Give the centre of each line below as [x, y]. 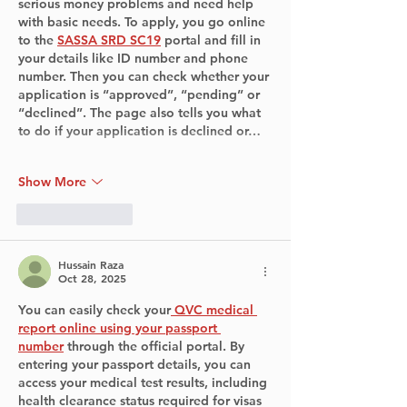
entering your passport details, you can [136, 365]
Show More [52, 181]
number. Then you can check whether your [145, 77]
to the [38, 40]
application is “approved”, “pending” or [141, 95]
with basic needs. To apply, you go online [144, 22]
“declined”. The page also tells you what [141, 113]
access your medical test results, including [144, 383]
